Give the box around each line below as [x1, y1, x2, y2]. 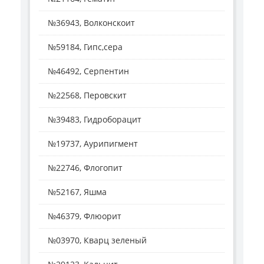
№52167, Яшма [48, 186, 107, 197]
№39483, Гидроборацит [48, 113, 141, 125]
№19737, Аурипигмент [48, 137, 138, 149]
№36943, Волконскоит [48, 16, 135, 28]
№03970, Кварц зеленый [48, 234, 147, 246]
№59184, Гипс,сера [48, 41, 123, 52]
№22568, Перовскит [48, 89, 127, 101]
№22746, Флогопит [48, 161, 123, 173]
